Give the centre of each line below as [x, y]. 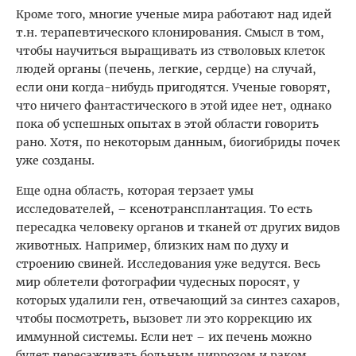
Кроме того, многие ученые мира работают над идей [174, 14]
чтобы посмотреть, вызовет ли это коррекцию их [164, 318]
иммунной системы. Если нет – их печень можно [164, 337]
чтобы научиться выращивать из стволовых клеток [170, 50]
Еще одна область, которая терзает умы [135, 190]
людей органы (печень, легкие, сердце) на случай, [166, 69]
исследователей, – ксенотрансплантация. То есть [164, 209]
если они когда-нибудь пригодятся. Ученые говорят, [173, 87]
